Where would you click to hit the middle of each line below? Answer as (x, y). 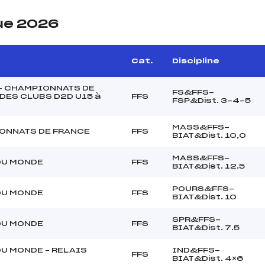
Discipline (196, 61)
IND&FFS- (196, 250)
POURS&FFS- (203, 188)
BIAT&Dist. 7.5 (206, 227)
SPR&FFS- (196, 219)
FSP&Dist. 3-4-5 (211, 100)
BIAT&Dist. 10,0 (209, 135)
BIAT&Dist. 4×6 (208, 258)
